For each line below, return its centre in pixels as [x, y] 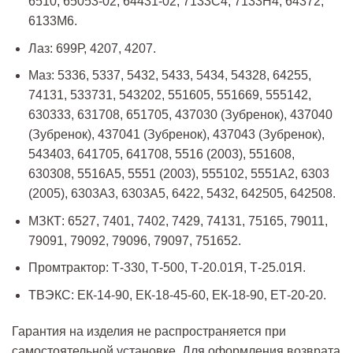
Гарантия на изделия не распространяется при [149, 331]
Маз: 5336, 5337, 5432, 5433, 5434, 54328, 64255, [169, 76]
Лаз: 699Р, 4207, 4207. [92, 48]
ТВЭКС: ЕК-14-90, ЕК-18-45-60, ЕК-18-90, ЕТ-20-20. [177, 295]
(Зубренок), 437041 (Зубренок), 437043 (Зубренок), [176, 135]
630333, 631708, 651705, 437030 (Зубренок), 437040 [180, 115]
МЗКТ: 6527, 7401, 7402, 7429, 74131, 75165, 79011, [178, 221]
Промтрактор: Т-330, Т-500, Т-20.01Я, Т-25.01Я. [167, 268]
